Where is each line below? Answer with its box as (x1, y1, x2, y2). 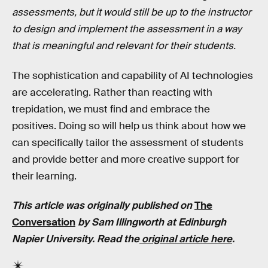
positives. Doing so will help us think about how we (12, 119, 246, 132)
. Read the (92, 233, 139, 246)
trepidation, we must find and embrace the (12, 102, 210, 115)
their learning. (12, 169, 77, 182)
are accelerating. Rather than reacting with (12, 86, 212, 99)
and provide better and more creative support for (12, 153, 239, 166)
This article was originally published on (12, 199, 194, 212)
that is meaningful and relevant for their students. (12, 39, 236, 53)
